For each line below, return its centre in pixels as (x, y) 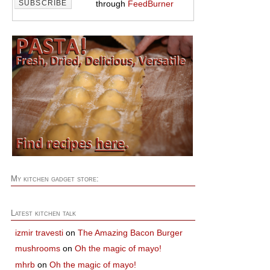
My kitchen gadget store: (55, 179)
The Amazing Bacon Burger (130, 233)
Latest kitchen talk (43, 213)
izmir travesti (39, 233)
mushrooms (38, 249)
